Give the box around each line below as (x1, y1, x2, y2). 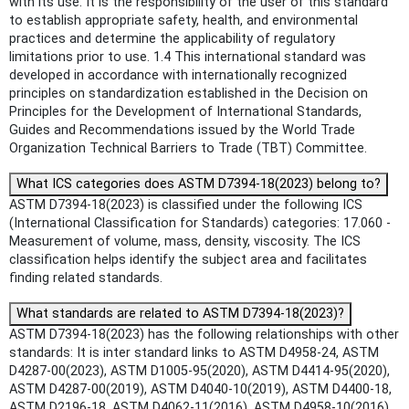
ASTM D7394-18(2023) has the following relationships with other (9, 326, 399, 342)
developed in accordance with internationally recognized (9, 67, 347, 83)
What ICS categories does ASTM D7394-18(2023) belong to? (16, 175, 381, 192)
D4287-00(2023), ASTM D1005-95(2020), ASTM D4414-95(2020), (9, 362, 390, 379)
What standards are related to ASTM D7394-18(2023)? (16, 305, 344, 321)
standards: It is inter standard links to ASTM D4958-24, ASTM (9, 344, 379, 361)
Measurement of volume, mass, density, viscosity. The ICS (9, 233, 361, 249)
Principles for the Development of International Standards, (9, 103, 362, 120)
